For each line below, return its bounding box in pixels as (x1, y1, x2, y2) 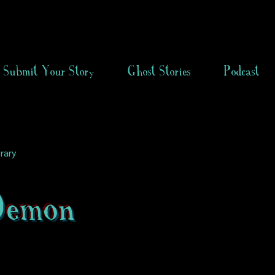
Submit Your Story (4, 63, 95, 79)
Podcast (224, 63, 260, 79)
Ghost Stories (128, 63, 191, 79)
